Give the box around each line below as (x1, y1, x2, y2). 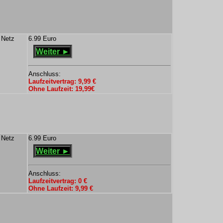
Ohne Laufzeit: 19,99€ (28, 85, 95, 93)
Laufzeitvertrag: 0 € (28, 177, 87, 185)
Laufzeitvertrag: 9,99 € (28, 78, 96, 85)
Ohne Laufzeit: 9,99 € (28, 185, 93, 192)
